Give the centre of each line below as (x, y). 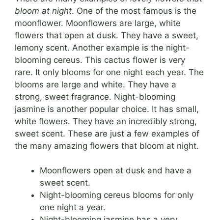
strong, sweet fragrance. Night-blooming (95, 96)
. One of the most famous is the (134, 11)
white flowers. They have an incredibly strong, (106, 121)
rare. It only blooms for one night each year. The (109, 72)
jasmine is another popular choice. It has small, (107, 109)
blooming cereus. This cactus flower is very (100, 60)
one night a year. (73, 207)
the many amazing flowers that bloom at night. (107, 146)
